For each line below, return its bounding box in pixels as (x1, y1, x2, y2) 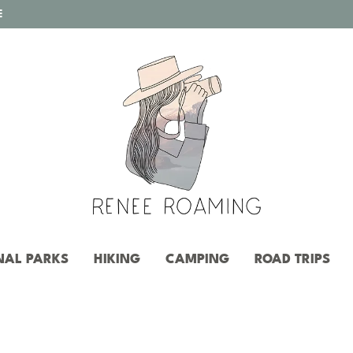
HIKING (94, 251, 140, 266)
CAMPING (165, 251, 229, 266)
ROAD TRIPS (255, 251, 330, 266)
